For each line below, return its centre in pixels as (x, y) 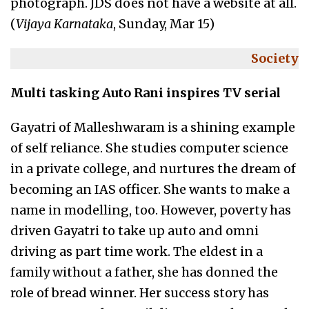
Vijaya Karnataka (64, 24)
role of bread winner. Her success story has (140, 293)
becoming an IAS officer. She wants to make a (150, 189)
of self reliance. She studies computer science (149, 148)
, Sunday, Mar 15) (164, 24)
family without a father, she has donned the (144, 272)
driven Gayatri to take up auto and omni (134, 231)
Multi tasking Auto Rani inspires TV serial (146, 93)
